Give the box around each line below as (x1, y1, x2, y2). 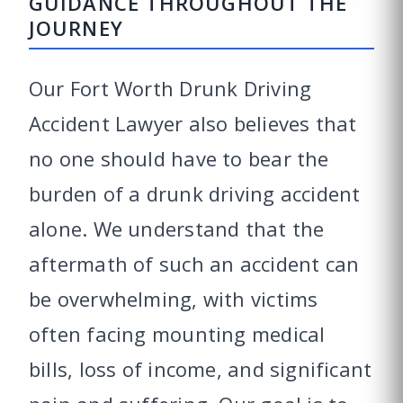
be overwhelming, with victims (29, 284, 318, 312)
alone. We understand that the (29, 214, 325, 242)
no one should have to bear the (29, 144, 329, 172)
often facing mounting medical (29, 319, 326, 347)
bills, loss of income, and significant (29, 354, 372, 382)
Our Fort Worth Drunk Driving (29, 74, 312, 102)
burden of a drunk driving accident (29, 179, 361, 207)
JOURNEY (29, 13, 123, 41)
